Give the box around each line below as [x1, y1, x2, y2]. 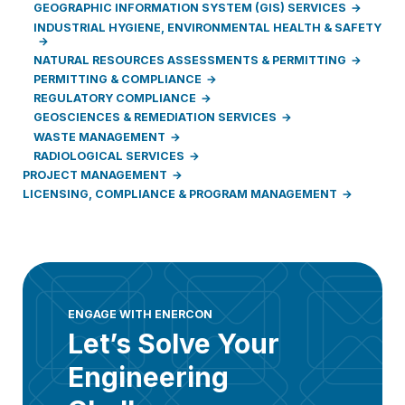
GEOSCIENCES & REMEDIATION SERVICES [33, 110, 278, 125]
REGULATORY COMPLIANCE [33, 91, 197, 106]
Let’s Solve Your [67, 326, 279, 360]
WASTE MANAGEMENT [33, 129, 166, 144]
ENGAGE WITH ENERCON [67, 306, 212, 321]
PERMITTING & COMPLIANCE [33, 72, 202, 86]
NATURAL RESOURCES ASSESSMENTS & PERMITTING [33, 52, 347, 67]
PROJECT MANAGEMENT [22, 168, 167, 183]
